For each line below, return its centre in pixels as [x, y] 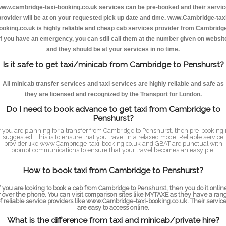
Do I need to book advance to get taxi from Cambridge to [113, 109]
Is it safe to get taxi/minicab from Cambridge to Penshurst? [113, 64]
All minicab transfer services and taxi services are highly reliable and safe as [113, 83]
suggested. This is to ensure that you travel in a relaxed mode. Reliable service [113, 137]
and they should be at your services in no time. [113, 49]
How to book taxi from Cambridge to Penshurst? [113, 170]
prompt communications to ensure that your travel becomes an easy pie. [113, 150]
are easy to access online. [113, 207]
